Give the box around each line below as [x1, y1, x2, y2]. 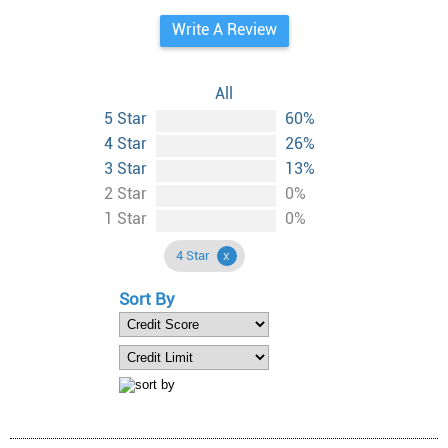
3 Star [104, 159, 151, 178]
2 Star [104, 184, 151, 203]
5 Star [104, 109, 151, 128]
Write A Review [171, 20, 277, 39]
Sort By [119, 289, 175, 309]
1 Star [104, 209, 151, 228]
